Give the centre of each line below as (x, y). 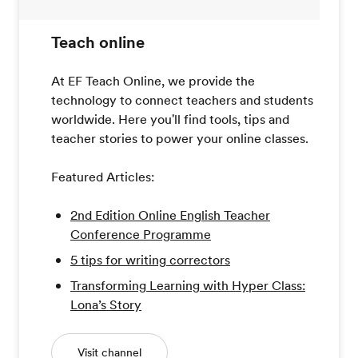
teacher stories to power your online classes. (180, 138)
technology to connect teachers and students (182, 99)
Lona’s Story (106, 304)
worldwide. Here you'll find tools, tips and (170, 119)
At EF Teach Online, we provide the (153, 80)
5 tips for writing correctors (150, 259)
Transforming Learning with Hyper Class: (188, 285)
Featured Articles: (103, 176)
